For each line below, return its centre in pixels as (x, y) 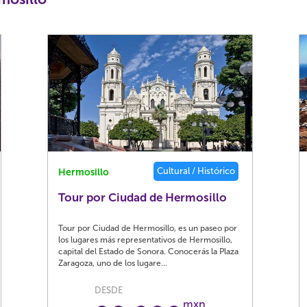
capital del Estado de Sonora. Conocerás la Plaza (149, 251)
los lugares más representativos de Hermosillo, (146, 240)
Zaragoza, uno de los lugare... (113, 263)
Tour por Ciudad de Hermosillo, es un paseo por (148, 228)
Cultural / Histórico (196, 171)
